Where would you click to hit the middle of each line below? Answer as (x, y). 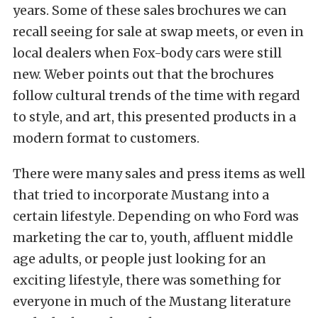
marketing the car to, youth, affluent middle (153, 238)
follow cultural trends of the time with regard (157, 96)
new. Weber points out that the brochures (143, 75)
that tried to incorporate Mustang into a (141, 195)
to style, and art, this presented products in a (154, 117)
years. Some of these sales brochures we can (150, 11)
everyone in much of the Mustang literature (152, 302)
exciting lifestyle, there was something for (147, 280)
